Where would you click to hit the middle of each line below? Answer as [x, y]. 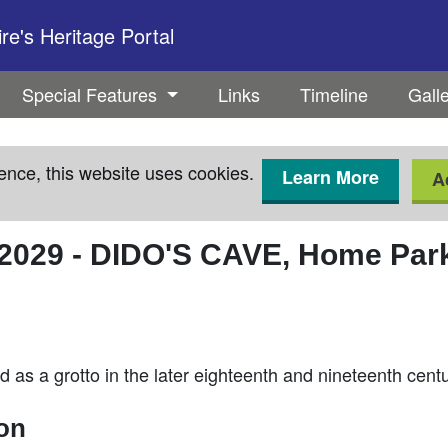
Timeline [333, 94]
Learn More [330, 177]
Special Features [92, 94]
